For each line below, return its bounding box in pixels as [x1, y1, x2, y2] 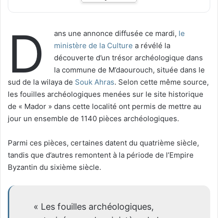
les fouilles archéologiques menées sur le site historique [8, 89, 203, 99]
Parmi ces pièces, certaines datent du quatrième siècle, [8, 138, 199, 147]
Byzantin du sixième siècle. [8, 162, 101, 172]
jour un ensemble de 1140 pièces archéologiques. [8, 113, 179, 123]
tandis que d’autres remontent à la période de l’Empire [8, 150, 194, 160]
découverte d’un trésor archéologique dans [54, 53, 203, 62]
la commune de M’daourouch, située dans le [54, 65, 205, 74]
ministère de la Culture [54, 40, 133, 50]
